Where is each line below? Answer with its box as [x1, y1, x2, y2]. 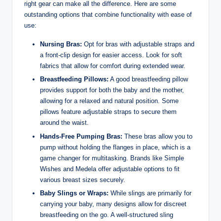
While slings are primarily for [109, 189, 191, 197]
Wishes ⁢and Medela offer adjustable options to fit [40, 165, 180, 173]
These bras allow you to [122, 132, 192, 140]
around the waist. [40, 119, 89, 127]
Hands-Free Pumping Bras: [40, 132, 122, 140]
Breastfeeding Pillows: [40, 75, 109, 83]
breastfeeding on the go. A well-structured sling [40, 211, 173, 219]
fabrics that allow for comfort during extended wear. [40, 62, 185, 70]
